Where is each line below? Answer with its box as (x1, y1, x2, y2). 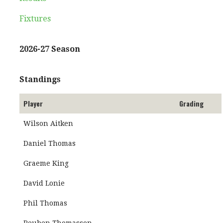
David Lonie (23, 179, 65, 187)
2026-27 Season (19, 44, 80, 54)
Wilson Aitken (23, 119, 73, 127)
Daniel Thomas (23, 139, 76, 147)
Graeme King (23, 159, 69, 167)
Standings (19, 75, 61, 84)
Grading (179, 98, 204, 109)
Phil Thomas (23, 199, 67, 207)
